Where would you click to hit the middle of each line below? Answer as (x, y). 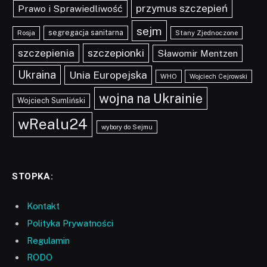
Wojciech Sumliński (52, 101)
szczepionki (116, 53)
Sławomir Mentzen (198, 53)
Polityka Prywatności (70, 223)
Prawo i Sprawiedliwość (70, 9)
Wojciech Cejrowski (219, 77)
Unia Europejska (108, 75)
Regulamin (48, 240)
